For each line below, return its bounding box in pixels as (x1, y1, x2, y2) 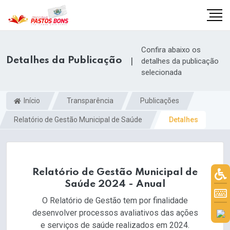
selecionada (141, 67, 182, 77)
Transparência (67, 96, 113, 105)
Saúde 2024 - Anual (65, 179, 165, 190)
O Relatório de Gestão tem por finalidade (42, 196, 188, 206)
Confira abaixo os (141, 45, 201, 54)
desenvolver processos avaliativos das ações (32, 208, 198, 218)
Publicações (140, 96, 179, 105)
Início (22, 96, 40, 105)
